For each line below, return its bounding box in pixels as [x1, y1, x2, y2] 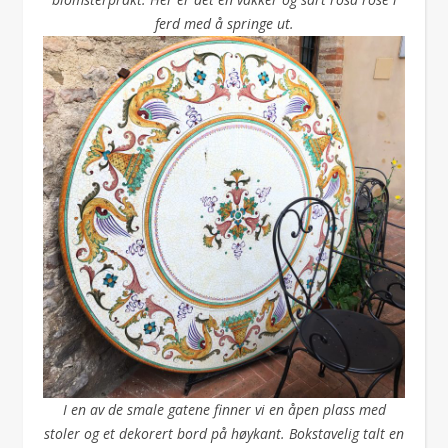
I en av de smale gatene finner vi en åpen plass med [62, 400, 386, 419]
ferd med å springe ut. [154, 14, 294, 33]
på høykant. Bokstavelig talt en [211, 424, 404, 443]
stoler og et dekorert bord [44, 424, 207, 443]
